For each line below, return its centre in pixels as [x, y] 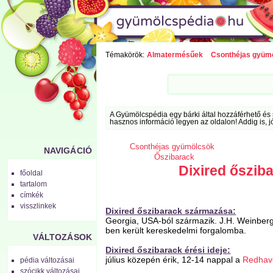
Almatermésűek [175, 55]
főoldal [32, 173]
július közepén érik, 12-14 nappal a [174, 259]
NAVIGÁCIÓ [68, 151]
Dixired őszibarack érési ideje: [168, 250]
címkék [32, 195]
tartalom [34, 184]
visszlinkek [38, 206]
